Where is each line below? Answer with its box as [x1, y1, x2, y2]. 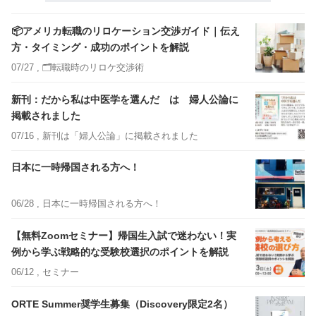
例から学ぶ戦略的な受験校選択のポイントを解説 [11, 245, 229, 257]
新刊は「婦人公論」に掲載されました [42, 130, 198, 141]
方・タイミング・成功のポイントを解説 [11, 42, 189, 54]
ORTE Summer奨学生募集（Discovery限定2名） [11, 298, 233, 310]
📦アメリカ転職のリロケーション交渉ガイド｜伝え [11, 25, 240, 37]
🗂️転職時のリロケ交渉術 [42, 62, 144, 73]
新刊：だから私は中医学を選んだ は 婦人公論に [11, 93, 238, 105]
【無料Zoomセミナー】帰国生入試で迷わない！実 [11, 229, 236, 241]
